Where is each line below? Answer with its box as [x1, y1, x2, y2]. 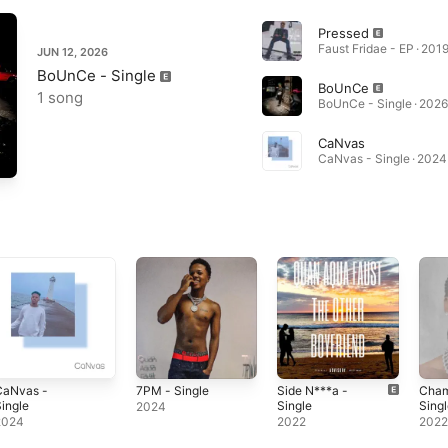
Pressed [317, 25, 369, 41]
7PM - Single [135, 382, 209, 398]
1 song [37, 88, 83, 107]
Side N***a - [277, 382, 349, 398]
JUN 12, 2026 [37, 45, 108, 59]
